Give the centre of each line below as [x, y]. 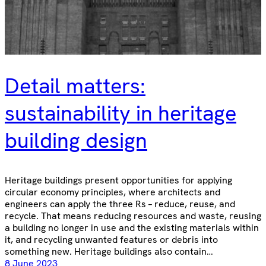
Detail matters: [75, 86]
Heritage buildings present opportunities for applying [118, 180]
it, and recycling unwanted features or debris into [111, 239]
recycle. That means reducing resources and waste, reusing [133, 216]
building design [76, 141]
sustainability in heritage [121, 113]
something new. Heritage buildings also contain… [109, 251]
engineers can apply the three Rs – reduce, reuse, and [120, 204]
